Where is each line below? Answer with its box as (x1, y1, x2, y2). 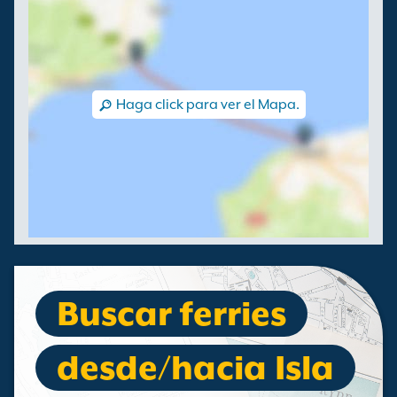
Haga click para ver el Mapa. (115, 97, 300, 113)
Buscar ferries (57, 294, 286, 333)
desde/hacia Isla (57, 348, 334, 387)
